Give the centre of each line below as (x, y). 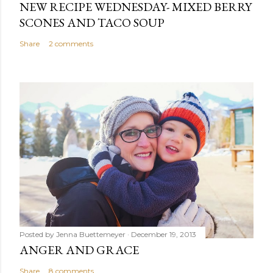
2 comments (71, 44)
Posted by (38, 235)
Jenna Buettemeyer (91, 235)
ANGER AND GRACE (79, 250)
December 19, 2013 (164, 235)
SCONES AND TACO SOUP (92, 23)
